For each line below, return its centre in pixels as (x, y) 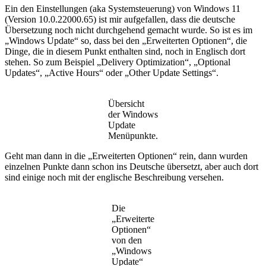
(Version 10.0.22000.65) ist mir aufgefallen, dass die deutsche (120, 19)
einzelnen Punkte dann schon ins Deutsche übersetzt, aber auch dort (132, 166)
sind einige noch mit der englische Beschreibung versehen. (114, 177)
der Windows (133, 114)
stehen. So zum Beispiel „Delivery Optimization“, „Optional (118, 62)
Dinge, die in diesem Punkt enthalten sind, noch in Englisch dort (125, 51)
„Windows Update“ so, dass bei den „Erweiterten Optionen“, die (126, 40)
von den (127, 240)
